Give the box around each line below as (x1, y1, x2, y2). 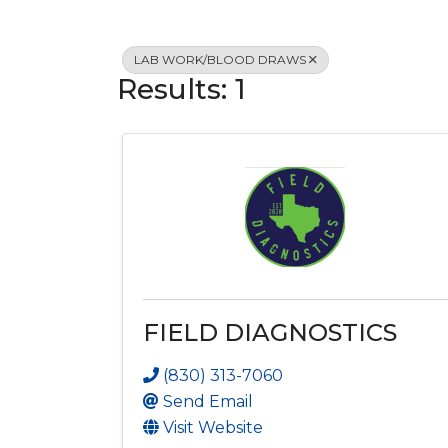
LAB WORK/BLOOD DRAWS (134, 51, 306, 67)
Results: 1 (117, 72, 246, 107)
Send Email (163, 391, 253, 411)
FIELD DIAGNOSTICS (143, 317, 397, 347)
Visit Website (163, 417, 263, 437)
